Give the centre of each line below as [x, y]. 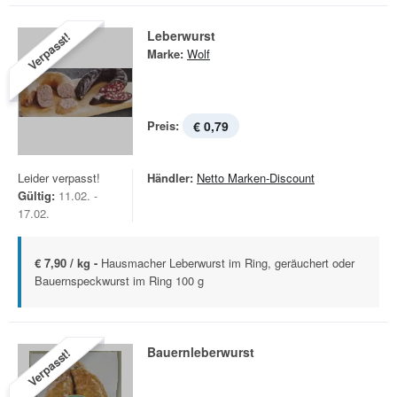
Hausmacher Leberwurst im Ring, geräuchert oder [228, 263]
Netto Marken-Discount [256, 178]
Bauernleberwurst [201, 352]
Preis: [163, 125]
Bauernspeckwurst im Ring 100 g [119, 280]
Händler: [170, 178]
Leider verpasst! [59, 178]
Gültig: [36, 195]
